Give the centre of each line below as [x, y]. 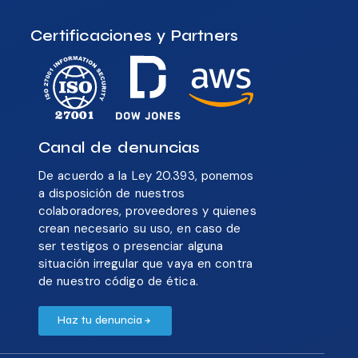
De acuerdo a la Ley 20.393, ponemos [146, 176]
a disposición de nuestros [112, 194]
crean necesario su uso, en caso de [140, 229]
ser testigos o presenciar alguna [131, 247]
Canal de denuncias [119, 148]
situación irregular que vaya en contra [145, 264]
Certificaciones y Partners [135, 35]
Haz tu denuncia [100, 321]
